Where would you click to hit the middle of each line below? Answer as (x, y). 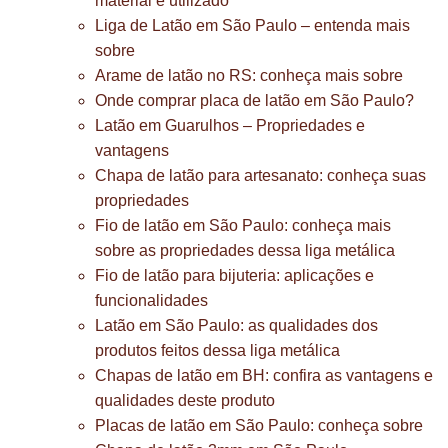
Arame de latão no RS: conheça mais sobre (249, 75)
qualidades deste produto (185, 400)
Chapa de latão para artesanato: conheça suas (260, 175)
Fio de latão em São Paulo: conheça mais (243, 225)
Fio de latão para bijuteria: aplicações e (234, 275)
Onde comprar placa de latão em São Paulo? (254, 100)
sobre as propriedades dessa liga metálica (245, 250)
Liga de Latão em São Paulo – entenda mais (252, 25)
